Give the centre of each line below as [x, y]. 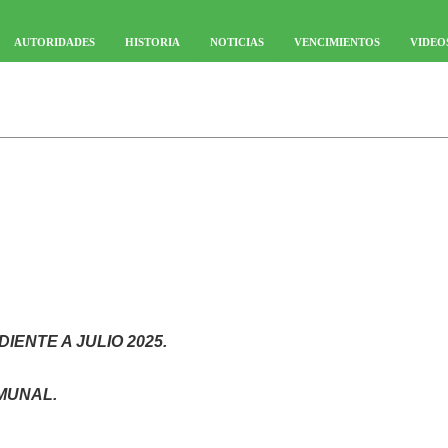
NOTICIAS [237, 42]
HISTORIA [152, 42]
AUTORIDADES [54, 42]
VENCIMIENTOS [337, 42]
